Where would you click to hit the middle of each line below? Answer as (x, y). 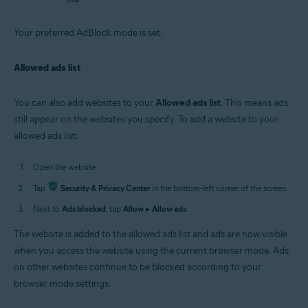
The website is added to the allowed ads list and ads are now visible (151, 234)
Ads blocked (84, 209)
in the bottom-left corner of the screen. (219, 188)
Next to (47, 209)
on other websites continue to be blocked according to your (137, 267)
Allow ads (169, 209)
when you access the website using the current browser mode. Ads (151, 251)
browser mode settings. (63, 284)
